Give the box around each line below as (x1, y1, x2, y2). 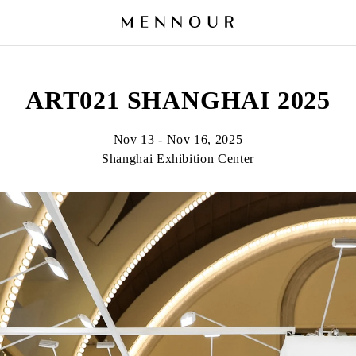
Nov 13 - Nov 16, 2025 (113, 133, 243, 146)
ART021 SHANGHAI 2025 (25, 86, 331, 114)
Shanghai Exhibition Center (102, 152, 254, 165)
